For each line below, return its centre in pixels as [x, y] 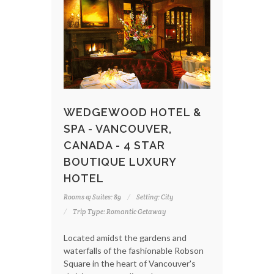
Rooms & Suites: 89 [92, 197]
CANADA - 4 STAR [114, 145]
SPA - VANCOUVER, [118, 128]
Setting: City [155, 197]
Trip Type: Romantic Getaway [120, 211]
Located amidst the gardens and [125, 237]
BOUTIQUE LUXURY [120, 161]
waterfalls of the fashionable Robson [134, 250]
